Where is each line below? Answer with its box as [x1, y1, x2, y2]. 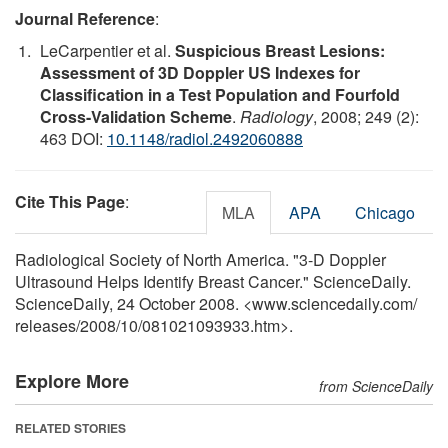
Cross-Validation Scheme [40, 104, 232, 128]
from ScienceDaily [319, 375, 433, 396]
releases [15, 313, 76, 337]
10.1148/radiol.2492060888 [107, 126, 303, 150]
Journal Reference [15, 6, 155, 30]
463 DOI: [40, 126, 107, 150]
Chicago [355, 200, 415, 224]
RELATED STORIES [15, 418, 126, 437]
